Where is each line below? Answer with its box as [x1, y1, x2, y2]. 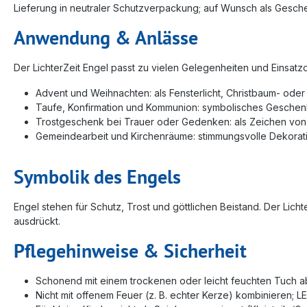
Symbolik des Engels [14, 163, 181, 189]
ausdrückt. [14, 214, 60, 227]
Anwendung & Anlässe [14, 24, 198, 50]
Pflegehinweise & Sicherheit [14, 237, 247, 263]
